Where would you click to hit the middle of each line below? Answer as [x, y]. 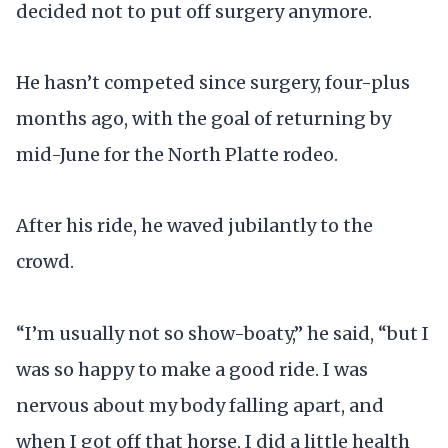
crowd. [45, 262]
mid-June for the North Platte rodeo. [177, 155]
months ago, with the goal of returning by [203, 119]
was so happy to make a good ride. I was [192, 369]
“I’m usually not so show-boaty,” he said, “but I [222, 333]
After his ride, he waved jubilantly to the [194, 226]
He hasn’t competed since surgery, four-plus [213, 83]
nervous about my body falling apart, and [200, 405]
